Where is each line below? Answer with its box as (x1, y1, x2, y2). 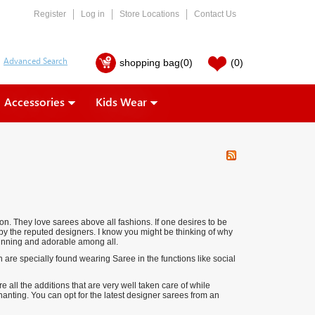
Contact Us (194, 9, 236, 19)
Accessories (4, 94, 65, 109)
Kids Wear (95, 94, 147, 109)
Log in (81, 9, 105, 19)
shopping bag (120, 57, 180, 68)
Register (34, 9, 66, 19)
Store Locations (120, 9, 179, 19)
